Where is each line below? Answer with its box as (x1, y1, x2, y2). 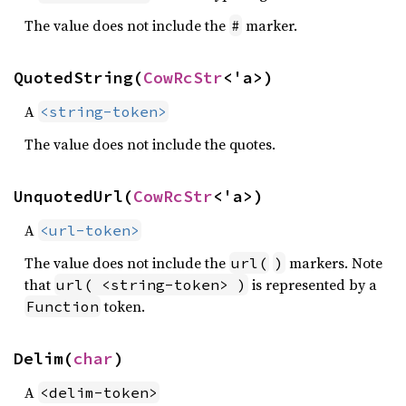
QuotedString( (14, 67, 143, 88)
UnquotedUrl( (14, 186, 133, 207)
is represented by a (248, 275, 377, 295)
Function (26, 297, 99, 315)
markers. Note (285, 253, 382, 273)
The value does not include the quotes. (24, 134, 275, 154)
